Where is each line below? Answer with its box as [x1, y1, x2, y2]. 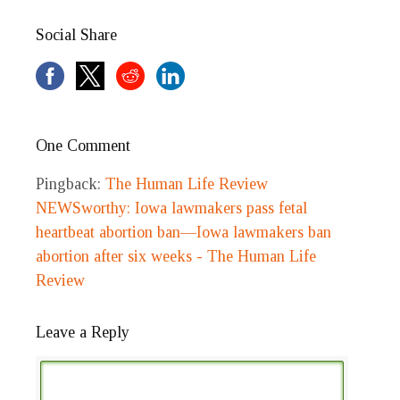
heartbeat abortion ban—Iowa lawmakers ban [36, 223, 331, 242]
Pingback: [36, 175, 105, 194]
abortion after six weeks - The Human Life [36, 247, 316, 266]
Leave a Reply [36, 323, 129, 342]
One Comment [36, 137, 130, 155]
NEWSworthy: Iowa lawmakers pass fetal [36, 199, 307, 218]
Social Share [36, 26, 117, 45]
